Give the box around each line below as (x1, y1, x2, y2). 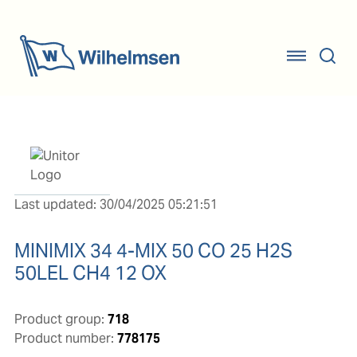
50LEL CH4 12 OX (14, 261, 167, 285)
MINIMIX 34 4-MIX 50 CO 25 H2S (14, 238, 292, 263)
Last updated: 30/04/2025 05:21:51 (14, 196, 218, 213)
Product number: (14, 330, 114, 347)
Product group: (14, 311, 104, 328)
